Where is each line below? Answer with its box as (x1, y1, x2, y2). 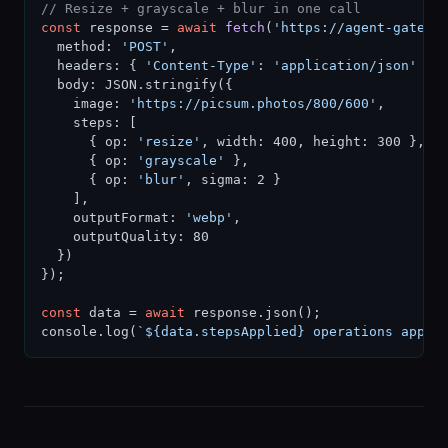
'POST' (121, 39, 169, 54)
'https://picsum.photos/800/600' (129, 96, 377, 111)
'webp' (185, 210, 233, 225)
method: (41, 39, 121, 54)
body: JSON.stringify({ (41, 77, 233, 92)
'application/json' (273, 58, 417, 73)
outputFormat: (41, 210, 185, 225)
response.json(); (185, 305, 321, 320)
